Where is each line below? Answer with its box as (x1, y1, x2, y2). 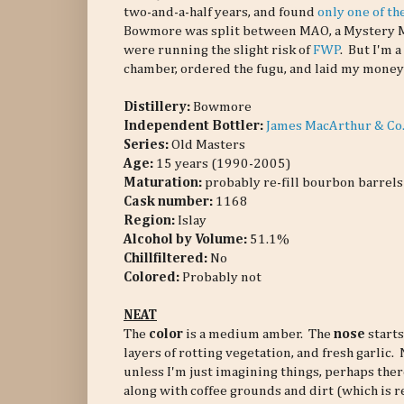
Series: (124, 138, 171, 152)
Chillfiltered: (124, 252, 210, 266)
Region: (124, 214, 175, 228)
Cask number (124, 195, 209, 209)
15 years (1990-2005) (153, 157, 290, 171)
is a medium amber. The (183, 327, 334, 342)
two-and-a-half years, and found (124, 5, 317, 20)
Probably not (179, 271, 262, 285)
